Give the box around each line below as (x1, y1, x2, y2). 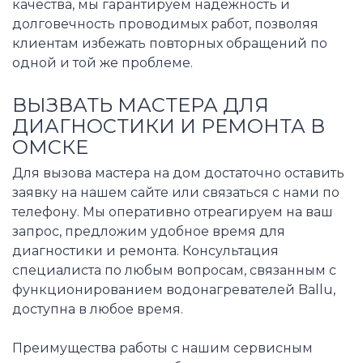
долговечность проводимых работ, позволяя (12, 15, 318, 32)
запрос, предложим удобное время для (12, 224, 285, 240)
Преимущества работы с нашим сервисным (12, 340, 313, 357)
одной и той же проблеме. (12, 54, 193, 70)
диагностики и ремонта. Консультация (12, 243, 279, 259)
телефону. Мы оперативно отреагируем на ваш (12, 204, 333, 220)
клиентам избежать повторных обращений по (12, 35, 327, 51)
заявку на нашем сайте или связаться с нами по (12, 185, 340, 201)
